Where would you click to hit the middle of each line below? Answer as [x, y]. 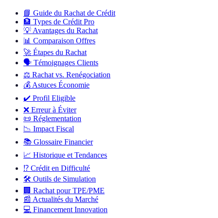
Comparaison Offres [64, 41]
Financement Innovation [70, 210]
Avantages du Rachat [65, 31]
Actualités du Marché [65, 200]
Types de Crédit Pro [64, 22]
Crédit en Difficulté [60, 168]
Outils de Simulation [64, 179]
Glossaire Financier [63, 142]
